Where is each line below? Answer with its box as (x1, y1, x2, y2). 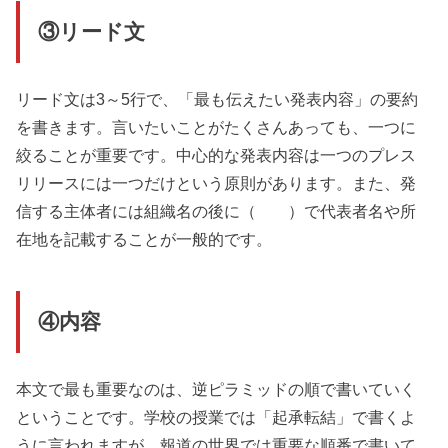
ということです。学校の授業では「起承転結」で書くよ (16, 407, 417, 426)
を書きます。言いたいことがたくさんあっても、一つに (16, 117, 417, 136)
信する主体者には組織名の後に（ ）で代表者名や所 (16, 201, 417, 220)
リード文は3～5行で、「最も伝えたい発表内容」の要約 (16, 89, 419, 108)
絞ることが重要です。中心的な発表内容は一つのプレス (16, 145, 417, 164)
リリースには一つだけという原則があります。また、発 (16, 173, 417, 192)
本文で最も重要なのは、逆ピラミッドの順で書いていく (16, 379, 417, 398)
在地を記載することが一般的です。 (16, 229, 273, 248)
